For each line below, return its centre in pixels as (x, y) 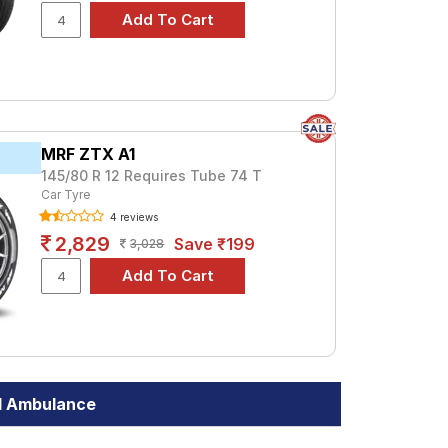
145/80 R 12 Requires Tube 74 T (152, 175)
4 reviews (133, 217)
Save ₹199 (215, 244)
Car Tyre (66, 194)
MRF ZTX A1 (88, 154)
